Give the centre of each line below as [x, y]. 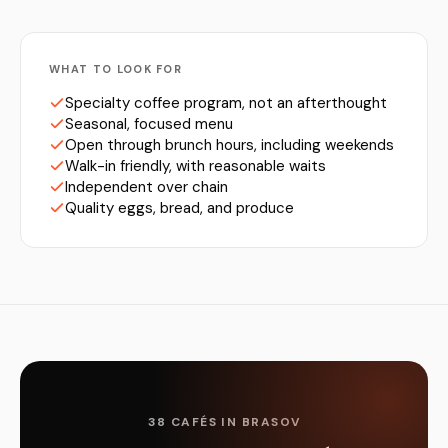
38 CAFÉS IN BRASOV [224, 422]
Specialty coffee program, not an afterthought [226, 103]
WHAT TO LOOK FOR [116, 69]
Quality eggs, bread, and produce [179, 208]
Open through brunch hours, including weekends [229, 145]
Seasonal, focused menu [149, 124]
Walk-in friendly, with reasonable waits [195, 166]
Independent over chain [146, 187]
